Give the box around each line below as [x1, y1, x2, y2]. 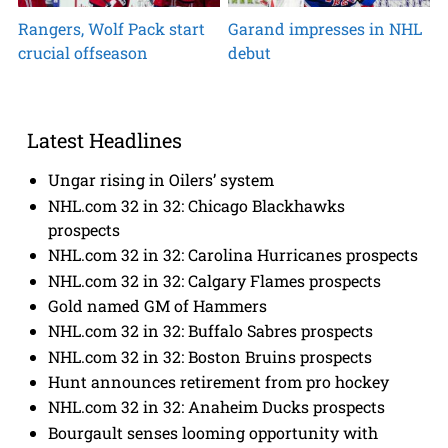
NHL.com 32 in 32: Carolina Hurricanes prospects [48, 244, 419, 266]
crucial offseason [17, 41, 148, 63]
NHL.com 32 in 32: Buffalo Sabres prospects [48, 320, 374, 342]
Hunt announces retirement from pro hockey [48, 370, 390, 392]
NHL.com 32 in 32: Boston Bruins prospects [48, 345, 373, 367]
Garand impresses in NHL [228, 17, 423, 39]
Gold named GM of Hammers [48, 294, 268, 316]
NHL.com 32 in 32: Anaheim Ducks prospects [48, 396, 386, 418]
